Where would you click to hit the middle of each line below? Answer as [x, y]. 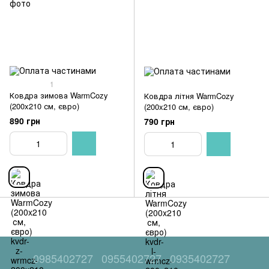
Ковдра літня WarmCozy [189, 96]
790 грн [159, 122]
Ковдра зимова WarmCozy [59, 95]
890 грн [25, 121]
